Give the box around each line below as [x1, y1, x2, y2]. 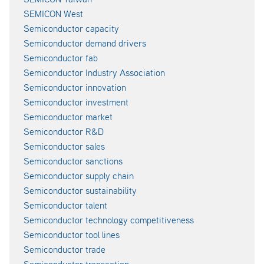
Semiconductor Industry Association [24, 67, 165, 78]
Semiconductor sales [24, 140, 105, 152]
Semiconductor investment [24, 96, 128, 108]
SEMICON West [24, 8, 83, 19]
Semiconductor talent [24, 199, 107, 211]
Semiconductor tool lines [24, 229, 120, 240]
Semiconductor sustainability [24, 184, 137, 196]
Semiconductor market [24, 111, 113, 123]
